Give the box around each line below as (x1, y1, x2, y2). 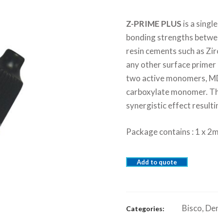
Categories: (126, 204, 164, 213)
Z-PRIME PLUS (126, 18, 182, 29)
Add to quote (137, 158, 177, 166)
